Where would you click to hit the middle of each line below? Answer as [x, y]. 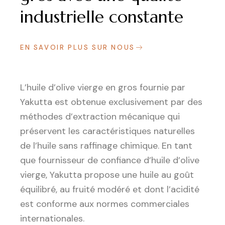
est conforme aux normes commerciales [105, 204]
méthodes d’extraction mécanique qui [100, 117]
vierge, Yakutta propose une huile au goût [107, 175]
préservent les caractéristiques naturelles [107, 131]
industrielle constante [102, 17]
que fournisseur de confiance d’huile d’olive [110, 160]
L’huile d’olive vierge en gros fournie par [103, 88]
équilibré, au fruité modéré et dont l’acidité [110, 190]
